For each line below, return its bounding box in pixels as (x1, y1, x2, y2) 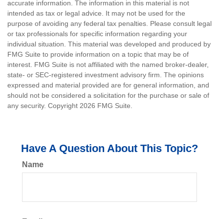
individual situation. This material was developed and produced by (7, 40, 211, 48)
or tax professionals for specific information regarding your (7, 30, 187, 38)
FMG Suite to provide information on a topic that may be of (7, 50, 189, 58)
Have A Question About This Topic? (21, 142, 198, 154)
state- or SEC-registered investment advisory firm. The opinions (7, 71, 204, 79)
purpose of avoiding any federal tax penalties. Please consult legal (7, 20, 212, 27)
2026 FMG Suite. (80, 102, 132, 109)
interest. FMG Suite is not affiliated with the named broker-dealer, (7, 61, 209, 68)
